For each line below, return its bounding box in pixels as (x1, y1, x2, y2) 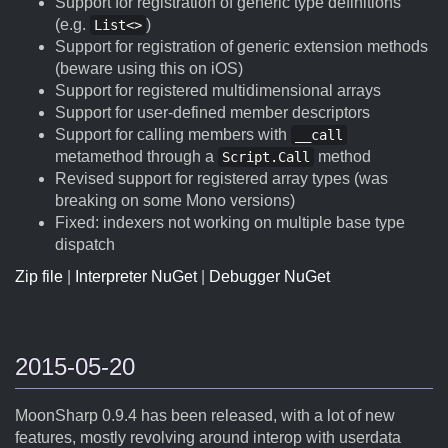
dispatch (55, 236, 115, 253)
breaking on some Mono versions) (55, 192, 295, 209)
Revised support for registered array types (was (55, 170, 388, 187)
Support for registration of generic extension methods (55, 38, 428, 55)
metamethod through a (55, 148, 218, 165)
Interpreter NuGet (75, 268, 197, 285)
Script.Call (222, 149, 310, 165)
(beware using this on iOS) (55, 60, 243, 77)
